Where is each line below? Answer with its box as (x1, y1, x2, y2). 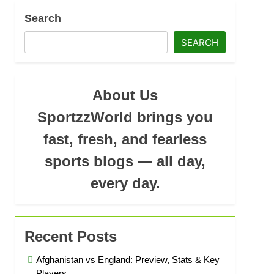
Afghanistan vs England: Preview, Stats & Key (36, 254, 220, 265)
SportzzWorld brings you (37, 109, 213, 125)
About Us (92, 87, 158, 103)
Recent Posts (24, 228, 117, 245)
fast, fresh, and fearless (43, 131, 207, 147)
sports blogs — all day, (45, 153, 206, 169)
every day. (90, 175, 160, 191)
